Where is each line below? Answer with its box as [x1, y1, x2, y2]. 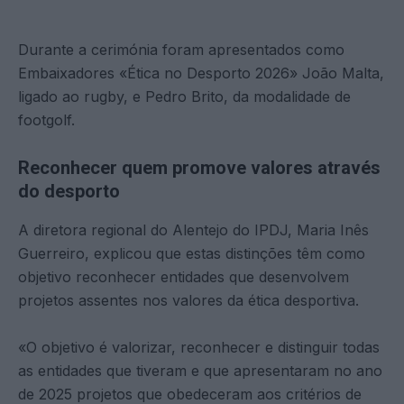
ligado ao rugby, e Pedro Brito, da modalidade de [18, 87, 351, 106]
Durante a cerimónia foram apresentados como [18, 40, 344, 59]
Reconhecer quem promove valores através [18, 156, 381, 179]
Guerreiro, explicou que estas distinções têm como [18, 243, 365, 262]
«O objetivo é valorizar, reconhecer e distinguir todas [18, 337, 380, 356]
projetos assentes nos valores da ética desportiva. [18, 290, 359, 309]
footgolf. [18, 110, 75, 129]
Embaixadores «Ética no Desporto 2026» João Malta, [18, 63, 384, 82]
